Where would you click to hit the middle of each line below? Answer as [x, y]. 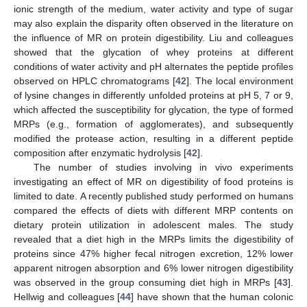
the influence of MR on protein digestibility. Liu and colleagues [153, 38]
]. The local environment [240, 81]
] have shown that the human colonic [212, 297]
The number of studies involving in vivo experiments [163, 168]
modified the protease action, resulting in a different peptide [153, 139]
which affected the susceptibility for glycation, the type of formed [153, 110]
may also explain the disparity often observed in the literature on [153, 24]
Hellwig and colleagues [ [67, 297]
